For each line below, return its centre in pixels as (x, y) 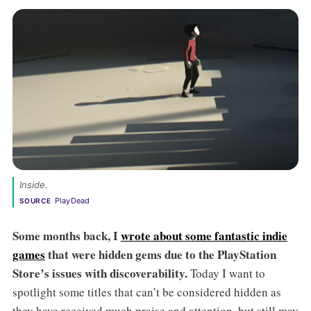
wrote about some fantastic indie (204, 235)
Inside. (33, 184)
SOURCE (35, 200)
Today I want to (227, 273)
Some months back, (62, 235)
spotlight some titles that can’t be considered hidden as (146, 292)
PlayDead (72, 200)
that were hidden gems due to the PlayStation (160, 254)
